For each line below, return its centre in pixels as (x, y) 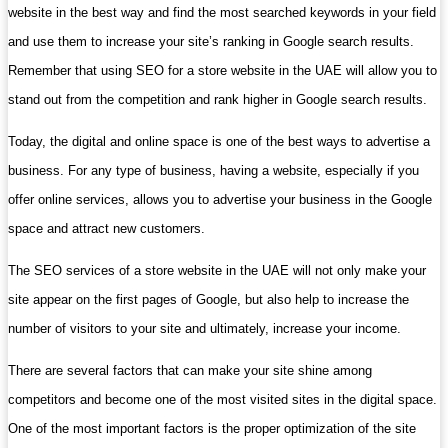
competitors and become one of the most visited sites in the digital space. (222, 399)
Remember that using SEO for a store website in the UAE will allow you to (222, 70)
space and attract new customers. (106, 228)
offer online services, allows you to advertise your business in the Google (220, 199)
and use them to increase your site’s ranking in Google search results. (211, 41)
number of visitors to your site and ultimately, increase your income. (204, 328)
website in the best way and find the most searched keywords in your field (222, 12)
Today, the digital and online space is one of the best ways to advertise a (219, 141)
